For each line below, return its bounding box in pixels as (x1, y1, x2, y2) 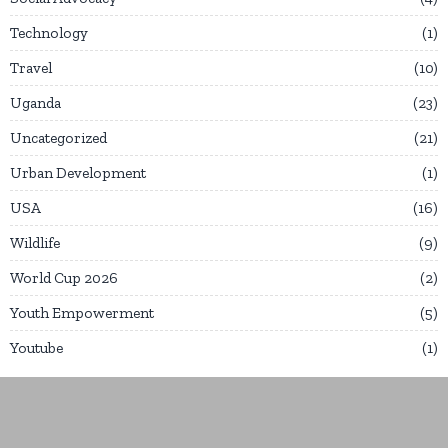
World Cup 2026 (10, 268, 118, 287)
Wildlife (10, 233, 60, 252)
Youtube (10, 338, 63, 357)
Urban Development (10, 163, 146, 182)
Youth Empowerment (10, 303, 154, 322)
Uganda (10, 93, 61, 112)
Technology (10, 23, 88, 42)
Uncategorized (10, 128, 107, 147)
